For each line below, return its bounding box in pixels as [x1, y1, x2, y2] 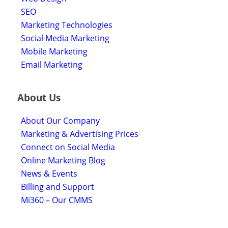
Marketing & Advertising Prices [20, 128, 138, 139]
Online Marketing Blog [20, 154, 105, 166]
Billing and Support [20, 181, 94, 192]
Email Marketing [20, 59, 82, 71]
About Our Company [20, 115, 100, 126]
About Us [17, 91, 61, 104]
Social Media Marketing [20, 33, 109, 44]
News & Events [20, 167, 77, 179]
